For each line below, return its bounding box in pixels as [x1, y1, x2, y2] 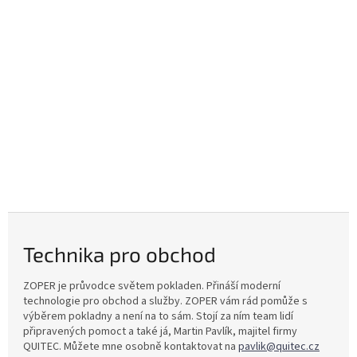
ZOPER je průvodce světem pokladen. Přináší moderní [23, 278, 280, 295]
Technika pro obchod [23, 241, 216, 266]
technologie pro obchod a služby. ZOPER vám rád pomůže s [23, 293, 308, 310]
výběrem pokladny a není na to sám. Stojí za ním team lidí [23, 308, 293, 325]
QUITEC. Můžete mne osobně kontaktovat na [23, 339, 238, 355]
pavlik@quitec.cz [238, 339, 320, 355]
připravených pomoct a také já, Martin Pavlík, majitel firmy [23, 324, 297, 340]
